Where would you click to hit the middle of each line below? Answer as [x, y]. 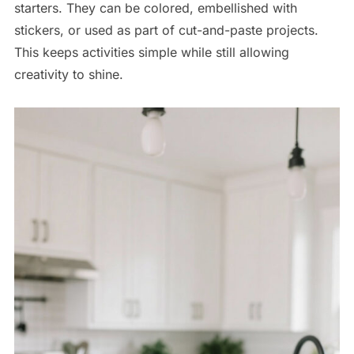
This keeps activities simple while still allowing [151, 53]
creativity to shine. [68, 75]
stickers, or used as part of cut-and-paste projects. [166, 30]
